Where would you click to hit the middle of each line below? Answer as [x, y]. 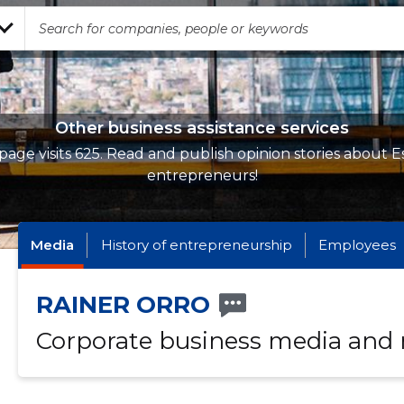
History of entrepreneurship [196, 245]
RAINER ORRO [123, 305]
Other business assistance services [202, 128]
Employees [358, 245]
